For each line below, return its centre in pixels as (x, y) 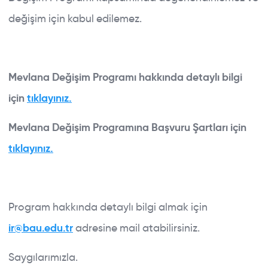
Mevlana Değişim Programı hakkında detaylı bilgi (125, 77)
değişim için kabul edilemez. (75, 18)
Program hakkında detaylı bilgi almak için (108, 207)
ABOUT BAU (128, 219)
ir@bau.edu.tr (41, 228)
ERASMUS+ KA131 (129, 245)
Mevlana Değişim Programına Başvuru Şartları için (129, 127)
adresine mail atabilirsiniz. (136, 228)
